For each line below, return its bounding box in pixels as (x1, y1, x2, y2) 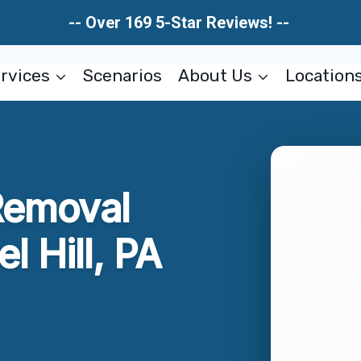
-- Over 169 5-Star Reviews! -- (68, 13, 293, 32)
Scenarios (83, 65, 163, 85)
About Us (177, 65, 252, 85)
